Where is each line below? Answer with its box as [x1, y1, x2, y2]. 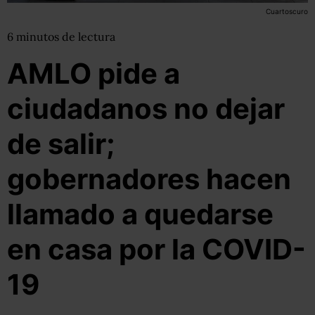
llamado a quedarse [7, 197, 274, 231]
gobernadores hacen [7, 162, 291, 196]
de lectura [62, 30, 115, 44]
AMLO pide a [7, 56, 180, 91]
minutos [16, 30, 62, 44]
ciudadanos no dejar [7, 91, 285, 126]
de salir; [7, 127, 115, 161]
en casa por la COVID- [7, 232, 306, 266]
